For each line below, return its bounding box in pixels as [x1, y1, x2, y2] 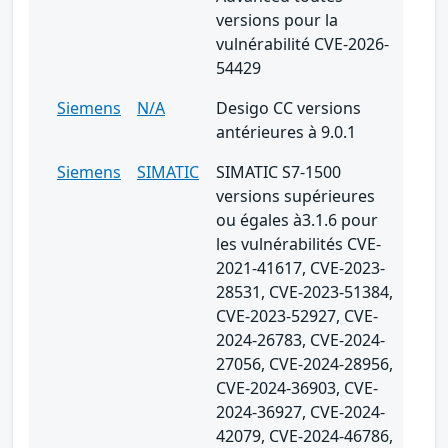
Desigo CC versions [216, 96, 361, 119]
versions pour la [216, 8, 338, 31]
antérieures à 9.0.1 [216, 120, 356, 143]
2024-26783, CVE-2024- [216, 328, 385, 351]
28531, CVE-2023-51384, [216, 280, 393, 303]
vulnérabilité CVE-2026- [216, 32, 389, 55]
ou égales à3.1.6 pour [216, 208, 378, 231]
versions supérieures [216, 184, 375, 207]
